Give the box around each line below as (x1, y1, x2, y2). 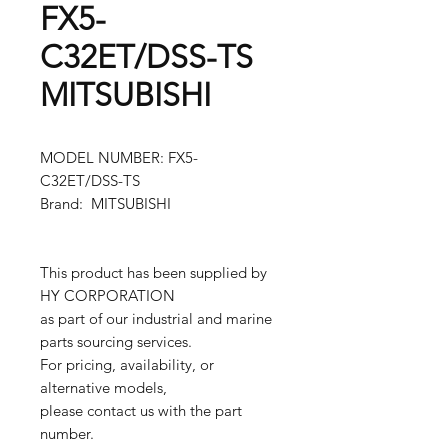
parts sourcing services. (40, 332, 192, 351)
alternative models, (40, 378, 167, 397)
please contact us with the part (40, 401, 242, 420)
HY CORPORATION (40, 286, 175, 305)
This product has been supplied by (40, 263, 267, 282)
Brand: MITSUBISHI (40, 194, 171, 213)
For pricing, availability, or (40, 355, 214, 374)
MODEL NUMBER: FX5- (40, 148, 198, 167)
